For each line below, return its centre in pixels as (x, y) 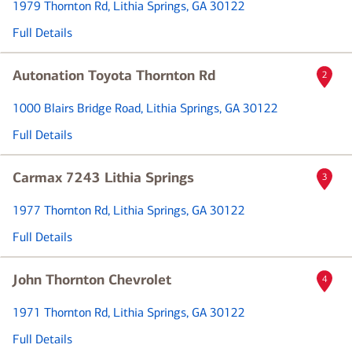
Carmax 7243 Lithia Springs (103, 178)
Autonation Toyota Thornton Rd (114, 75)
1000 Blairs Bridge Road (77, 108)
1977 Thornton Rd (60, 210)
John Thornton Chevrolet (92, 280)
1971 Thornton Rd (60, 312)
